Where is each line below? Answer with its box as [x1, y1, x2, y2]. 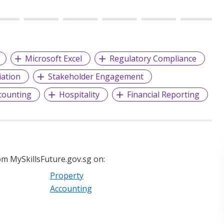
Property [49, 169, 83, 181]
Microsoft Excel [25, 52, 82, 64]
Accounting [49, 182, 92, 194]
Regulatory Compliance [109, 52, 197, 64]
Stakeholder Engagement [48, 70, 144, 82]
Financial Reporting [126, 88, 199, 100]
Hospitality [59, 88, 100, 100]
